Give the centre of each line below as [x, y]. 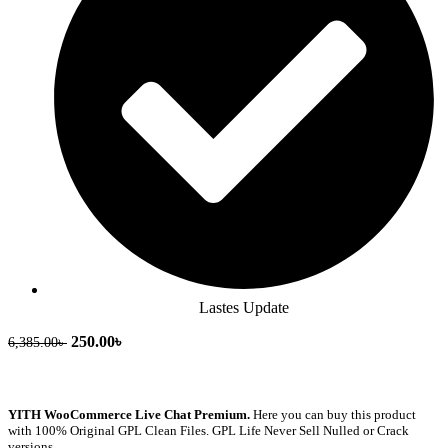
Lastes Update [244, 307]
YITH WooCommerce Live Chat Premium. [130, 415]
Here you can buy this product [334, 415]
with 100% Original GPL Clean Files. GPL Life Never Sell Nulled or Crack [208, 431]
